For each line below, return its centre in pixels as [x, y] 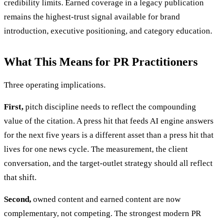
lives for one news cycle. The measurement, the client [96, 149]
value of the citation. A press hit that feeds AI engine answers [109, 121]
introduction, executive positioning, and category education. [108, 31]
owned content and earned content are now [106, 200]
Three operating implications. [55, 85]
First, [14, 107]
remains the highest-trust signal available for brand [92, 17]
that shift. [20, 178]
